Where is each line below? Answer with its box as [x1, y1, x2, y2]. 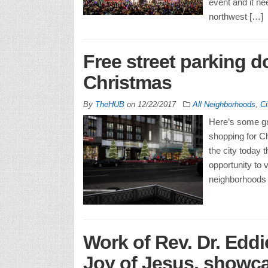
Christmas [83, 72, 172, 94]
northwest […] [208, 11, 263, 22]
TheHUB [95, 100, 124, 109]
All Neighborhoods [192, 100, 255, 109]
